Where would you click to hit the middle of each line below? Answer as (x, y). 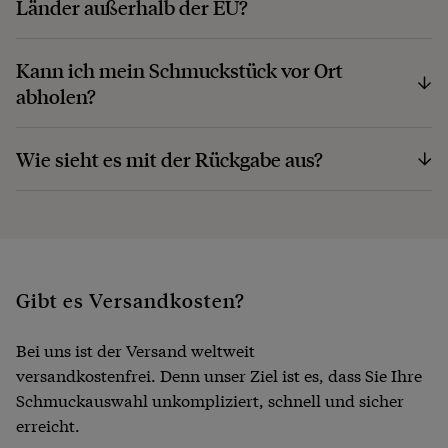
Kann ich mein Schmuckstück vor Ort (179, 70)
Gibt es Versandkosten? (130, 300)
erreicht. (48, 425)
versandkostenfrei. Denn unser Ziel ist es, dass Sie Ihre (219, 375)
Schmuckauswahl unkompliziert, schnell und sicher (210, 400)
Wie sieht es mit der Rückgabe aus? (169, 159)
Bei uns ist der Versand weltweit (135, 350)
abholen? (56, 96)
